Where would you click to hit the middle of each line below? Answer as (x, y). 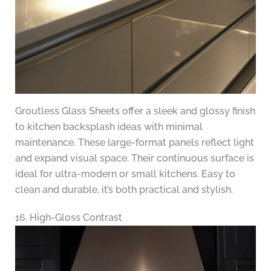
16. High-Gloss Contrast (68, 218)
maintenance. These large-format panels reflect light (134, 143)
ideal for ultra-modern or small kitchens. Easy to (125, 174)
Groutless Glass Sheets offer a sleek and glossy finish (135, 111)
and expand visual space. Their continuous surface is (134, 158)
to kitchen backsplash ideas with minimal (109, 127)
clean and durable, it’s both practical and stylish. (124, 190)
